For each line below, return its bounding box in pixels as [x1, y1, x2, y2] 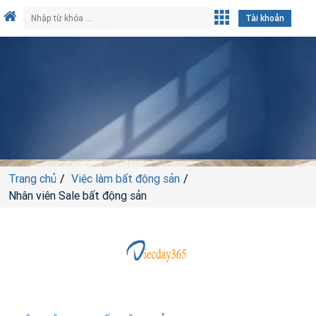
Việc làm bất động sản [71, 171, 180, 186]
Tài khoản [245, 13, 285, 23]
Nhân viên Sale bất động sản [8, 188, 147, 202]
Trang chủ [8, 171, 56, 186]
